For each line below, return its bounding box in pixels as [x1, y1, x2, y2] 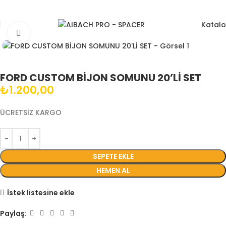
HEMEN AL [96, 165, 130, 176]
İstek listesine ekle [7, 187, 75, 198]
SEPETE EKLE [92, 151, 134, 162]
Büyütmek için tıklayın [30, 28, 106, 37]
